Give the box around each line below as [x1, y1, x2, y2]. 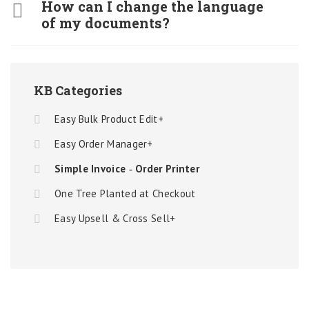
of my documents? [41, 14, 170, 32]
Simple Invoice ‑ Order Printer [54, 162, 199, 175]
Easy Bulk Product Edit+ [54, 112, 163, 126]
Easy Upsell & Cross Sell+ [54, 212, 176, 225]
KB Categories [34, 82, 122, 99]
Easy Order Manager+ [54, 137, 153, 150]
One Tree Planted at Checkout [54, 187, 196, 200]
